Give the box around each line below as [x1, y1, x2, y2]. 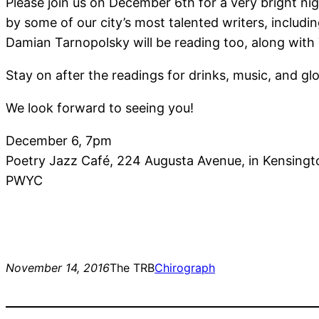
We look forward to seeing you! [6, 100, 194, 116]
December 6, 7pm [6, 133, 112, 149]
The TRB [110, 261, 155, 276]
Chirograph [155, 261, 215, 276]
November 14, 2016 [6, 261, 110, 276]
